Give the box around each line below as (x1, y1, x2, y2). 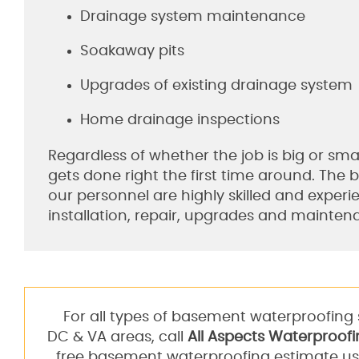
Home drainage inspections (80, 113, 280, 127)
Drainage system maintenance (80, 10, 305, 24)
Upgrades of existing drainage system (80, 79, 353, 93)
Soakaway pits (80, 44, 184, 58)
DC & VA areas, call (46, 330, 188, 345)
